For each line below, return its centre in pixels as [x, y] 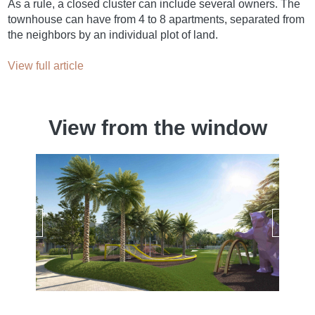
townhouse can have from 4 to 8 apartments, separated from [156, 20]
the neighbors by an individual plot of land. [113, 35]
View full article [46, 66]
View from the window [157, 128]
